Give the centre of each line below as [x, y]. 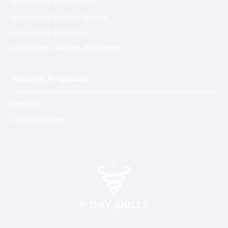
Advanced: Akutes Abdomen [65, 47]
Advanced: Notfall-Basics [59, 17]
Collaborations [38, 119]
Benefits [25, 104]
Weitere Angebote [50, 78]
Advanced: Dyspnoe [49, 32]
